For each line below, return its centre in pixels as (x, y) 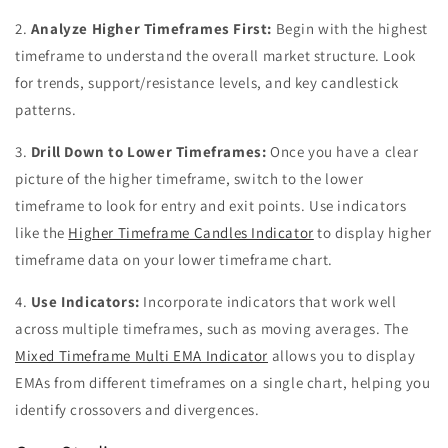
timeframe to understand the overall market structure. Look (215, 56)
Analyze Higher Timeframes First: (151, 29)
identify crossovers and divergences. (137, 410)
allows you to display (342, 356)
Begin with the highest (350, 29)
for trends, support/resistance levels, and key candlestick (207, 83)
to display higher (372, 233)
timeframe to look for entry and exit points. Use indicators (211, 206)
